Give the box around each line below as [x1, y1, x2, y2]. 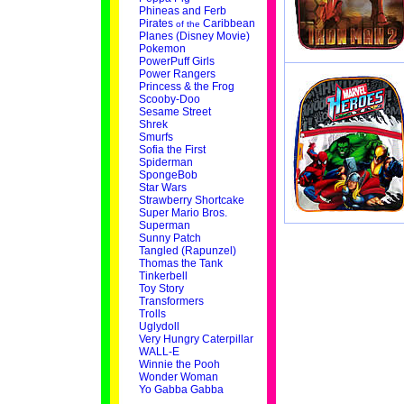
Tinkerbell [138, 270, 188, 282]
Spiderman [138, 156, 193, 169]
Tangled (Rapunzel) [138, 244, 236, 257]
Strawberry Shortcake [138, 194, 244, 207]
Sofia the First [138, 143, 206, 156]
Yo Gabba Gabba [138, 383, 224, 396]
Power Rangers [138, 68, 216, 80]
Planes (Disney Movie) [138, 30, 250, 42]
